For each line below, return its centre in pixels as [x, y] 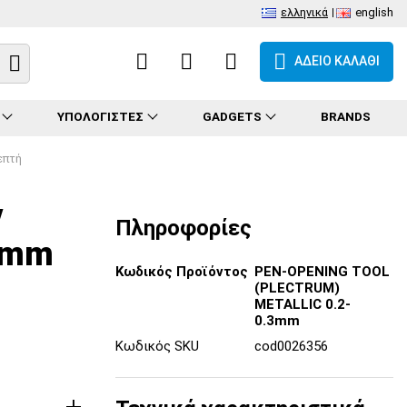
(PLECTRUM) [297, 288]
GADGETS [232, 116]
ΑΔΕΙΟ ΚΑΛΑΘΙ [337, 60]
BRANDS [345, 116]
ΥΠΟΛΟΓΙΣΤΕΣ [100, 116]
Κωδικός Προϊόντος [182, 271]
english [374, 12]
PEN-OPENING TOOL [322, 271]
